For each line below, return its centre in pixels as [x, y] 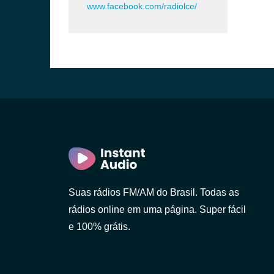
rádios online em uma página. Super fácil [157, 209]
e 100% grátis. [99, 227]
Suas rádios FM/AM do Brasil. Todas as [154, 192]
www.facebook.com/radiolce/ [142, 6]
